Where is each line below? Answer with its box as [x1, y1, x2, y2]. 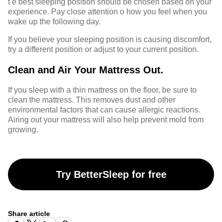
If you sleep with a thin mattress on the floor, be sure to [8, 86, 197, 95]
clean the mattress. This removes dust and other [8, 96, 175, 105]
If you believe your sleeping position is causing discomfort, [8, 35, 212, 44]
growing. [8, 125, 38, 134]
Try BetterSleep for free [55, 169, 166, 180]
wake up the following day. [8, 17, 101, 26]
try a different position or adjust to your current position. [8, 45, 199, 54]
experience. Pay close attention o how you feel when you [8, 7, 207, 16]
